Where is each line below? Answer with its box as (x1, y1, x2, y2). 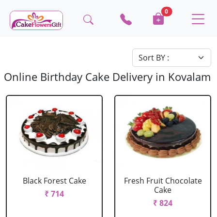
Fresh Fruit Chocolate (124, 175, 202, 186)
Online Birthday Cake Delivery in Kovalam (4, 70, 211, 84)
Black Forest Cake (22, 175, 86, 186)
